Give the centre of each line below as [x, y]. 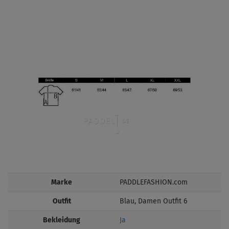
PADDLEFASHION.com [154, 182]
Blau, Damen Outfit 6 [153, 201]
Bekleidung [62, 220]
